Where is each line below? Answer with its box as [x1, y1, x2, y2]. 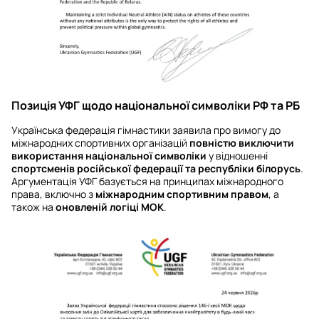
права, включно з [11, 187, 95, 201]
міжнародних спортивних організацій [11, 135, 189, 150]
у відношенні [206, 148, 268, 162]
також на [11, 199, 56, 214]
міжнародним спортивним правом [95, 187, 268, 201]
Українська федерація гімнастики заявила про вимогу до [11, 122, 281, 137]
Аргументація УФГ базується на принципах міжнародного [11, 174, 283, 188]
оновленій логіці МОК [56, 199, 164, 214]
